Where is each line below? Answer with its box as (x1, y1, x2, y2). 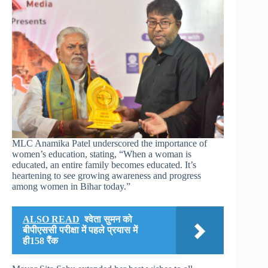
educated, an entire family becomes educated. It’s (12, 159, 196, 170)
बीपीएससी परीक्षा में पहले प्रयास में (23, 224, 138, 235)
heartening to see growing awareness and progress (12, 170, 201, 181)
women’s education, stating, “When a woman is (12, 148, 191, 159)
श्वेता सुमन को (84, 214, 132, 224)
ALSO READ (23, 214, 80, 224)
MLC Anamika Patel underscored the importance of (12, 138, 207, 148)
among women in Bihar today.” (12, 181, 130, 191)
